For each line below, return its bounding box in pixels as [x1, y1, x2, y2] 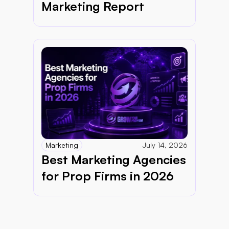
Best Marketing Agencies [41, 151, 186, 167]
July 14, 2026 [143, 140, 188, 149]
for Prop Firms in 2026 [41, 168, 174, 184]
